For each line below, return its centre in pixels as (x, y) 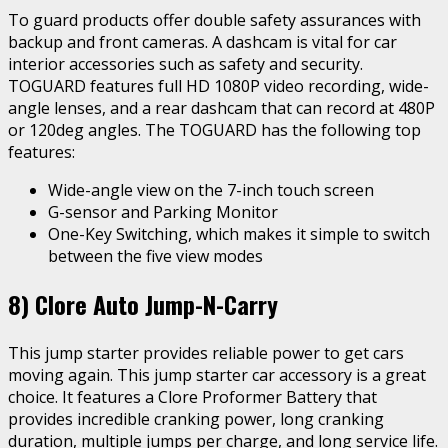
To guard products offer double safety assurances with (214, 19)
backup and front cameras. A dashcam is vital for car (202, 41)
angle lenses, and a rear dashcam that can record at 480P (221, 107)
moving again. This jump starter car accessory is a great (217, 375)
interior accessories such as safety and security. (185, 63)
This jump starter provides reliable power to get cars (206, 353)
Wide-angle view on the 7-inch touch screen (211, 189)
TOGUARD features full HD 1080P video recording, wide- (218, 85)
